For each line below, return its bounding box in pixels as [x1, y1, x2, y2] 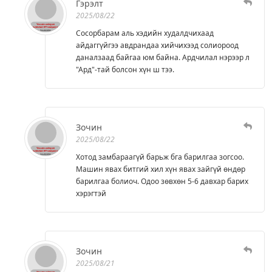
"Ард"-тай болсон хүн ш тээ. [76, 64, 174, 75]
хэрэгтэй [76, 188, 106, 199]
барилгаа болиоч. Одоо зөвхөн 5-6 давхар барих [76, 175, 248, 186]
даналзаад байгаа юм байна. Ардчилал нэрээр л [76, 52, 250, 63]
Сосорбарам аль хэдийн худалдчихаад [76, 27, 214, 38]
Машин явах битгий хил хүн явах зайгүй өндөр [76, 163, 245, 174]
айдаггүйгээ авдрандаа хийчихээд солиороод [76, 39, 239, 50]
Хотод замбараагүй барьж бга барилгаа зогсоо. [76, 151, 244, 162]
